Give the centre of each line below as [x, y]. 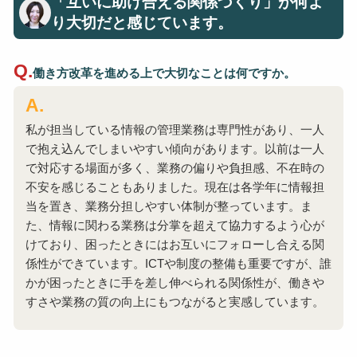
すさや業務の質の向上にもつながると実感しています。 [175, 302]
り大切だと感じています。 [142, 22]
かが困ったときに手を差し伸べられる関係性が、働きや [175, 283]
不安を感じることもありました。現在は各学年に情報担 [175, 187]
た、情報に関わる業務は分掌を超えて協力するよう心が [175, 226]
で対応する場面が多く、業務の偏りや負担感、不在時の [175, 168]
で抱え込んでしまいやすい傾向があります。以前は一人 [175, 149]
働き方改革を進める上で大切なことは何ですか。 [164, 73]
